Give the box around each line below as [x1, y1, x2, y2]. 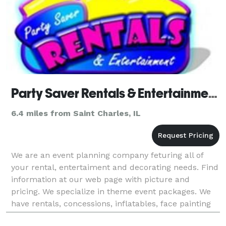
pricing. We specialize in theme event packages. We [11, 186, 211, 196]
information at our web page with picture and [11, 174, 190, 184]
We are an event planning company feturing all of [11, 150, 203, 160]
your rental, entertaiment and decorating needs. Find [11, 162, 218, 172]
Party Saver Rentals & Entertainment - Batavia [208, 85, 217, 101]
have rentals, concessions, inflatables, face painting [11, 198, 211, 208]
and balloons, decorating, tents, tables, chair [11, 210, 184, 220]
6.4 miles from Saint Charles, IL [11, 108, 141, 118]
